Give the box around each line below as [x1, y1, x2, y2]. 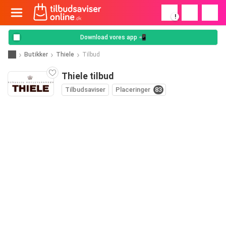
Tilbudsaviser [65, 86, 105, 93]
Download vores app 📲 [80, 34, 146, 41]
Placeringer [116, 86, 150, 93]
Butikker [24, 50, 48, 58]
